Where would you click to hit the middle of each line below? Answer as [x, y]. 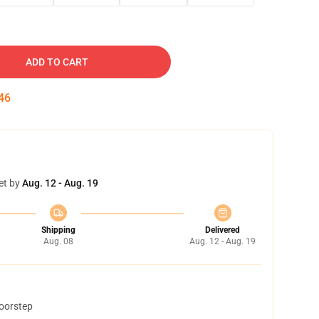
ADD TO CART [57, 62]
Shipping [58, 230]
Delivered [223, 230]
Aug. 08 [58, 241]
